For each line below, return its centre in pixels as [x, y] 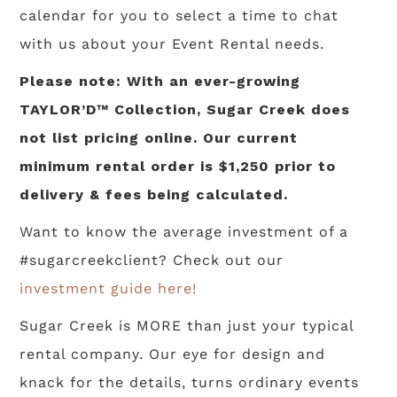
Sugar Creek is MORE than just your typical [187, 326]
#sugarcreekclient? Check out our [152, 261]
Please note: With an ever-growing [160, 82]
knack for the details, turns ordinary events [190, 383]
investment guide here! [109, 289]
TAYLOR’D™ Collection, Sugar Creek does [185, 110]
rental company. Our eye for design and [173, 354]
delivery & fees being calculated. [154, 195]
